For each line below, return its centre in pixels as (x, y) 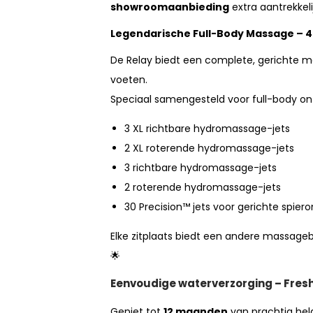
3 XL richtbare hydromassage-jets (207, 129)
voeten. (129, 80)
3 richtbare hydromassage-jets (201, 168)
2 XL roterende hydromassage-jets (209, 148)
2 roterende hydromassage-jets (203, 188)
